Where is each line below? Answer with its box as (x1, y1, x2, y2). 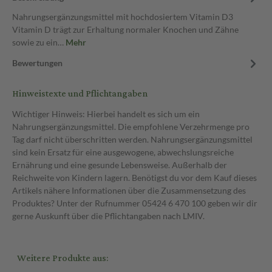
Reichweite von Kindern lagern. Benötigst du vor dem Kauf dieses (12, 172, 257, 183)
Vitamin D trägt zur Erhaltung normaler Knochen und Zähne (12, 24, 239, 35)
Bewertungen (12, 58, 63, 68)
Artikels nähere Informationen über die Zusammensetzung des (12, 185, 246, 195)
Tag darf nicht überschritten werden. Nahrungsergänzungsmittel (12, 134, 253, 144)
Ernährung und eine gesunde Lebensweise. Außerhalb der (12, 160, 227, 170)
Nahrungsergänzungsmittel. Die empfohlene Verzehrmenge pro (12, 121, 250, 132)
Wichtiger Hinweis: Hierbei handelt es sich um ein (12, 109, 200, 119)
